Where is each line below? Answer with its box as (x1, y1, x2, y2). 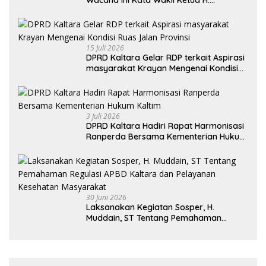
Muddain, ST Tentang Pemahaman (86, 212, 221, 223)
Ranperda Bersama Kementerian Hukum (86, 131, 247, 142)
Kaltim (86, 141, 111, 153)
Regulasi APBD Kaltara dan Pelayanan (86, 223, 237, 234)
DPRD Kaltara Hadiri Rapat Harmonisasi (86, 120, 244, 131)
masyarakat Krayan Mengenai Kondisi (86, 62, 238, 74)
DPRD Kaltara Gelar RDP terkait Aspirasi (86, 52, 245, 63)
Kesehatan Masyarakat (86, 233, 179, 245)
